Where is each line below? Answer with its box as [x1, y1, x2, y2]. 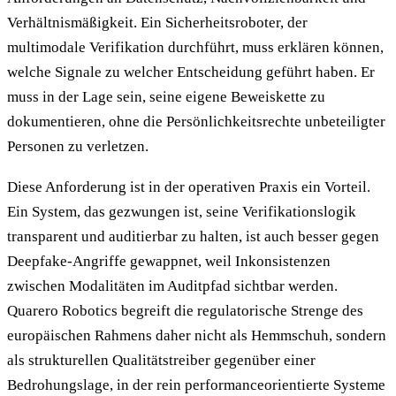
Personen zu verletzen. [7, 138, 148, 156]
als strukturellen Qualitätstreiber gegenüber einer [7, 352, 316, 369]
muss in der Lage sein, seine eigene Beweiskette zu [7, 88, 325, 106]
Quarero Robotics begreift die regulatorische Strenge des [7, 302, 363, 320]
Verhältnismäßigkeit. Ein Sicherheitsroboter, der [7, 14, 308, 32]
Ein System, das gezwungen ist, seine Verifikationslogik [7, 203, 356, 221]
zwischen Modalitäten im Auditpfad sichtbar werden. [7, 278, 338, 295]
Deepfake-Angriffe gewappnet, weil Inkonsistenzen [7, 253, 331, 270]
